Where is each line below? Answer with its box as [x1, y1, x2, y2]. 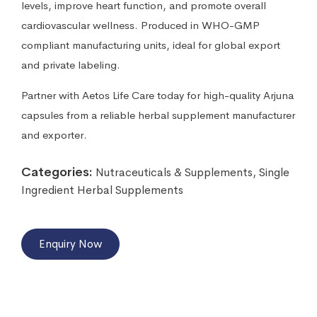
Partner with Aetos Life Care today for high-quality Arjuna [21, 88, 294, 102]
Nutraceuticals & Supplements [96, 164, 253, 180]
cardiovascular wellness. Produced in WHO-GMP [21, 18, 260, 32]
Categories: [21, 163, 93, 180]
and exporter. [21, 127, 87, 142]
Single [259, 164, 289, 180]
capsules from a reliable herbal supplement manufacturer [21, 108, 295, 122]
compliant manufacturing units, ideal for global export [21, 38, 280, 52]
